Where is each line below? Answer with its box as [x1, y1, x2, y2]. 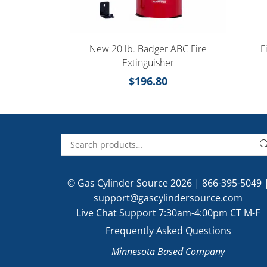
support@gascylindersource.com [94, 191, 243, 205]
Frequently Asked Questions [105, 224, 231, 238]
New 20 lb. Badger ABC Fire [89, 42, 207, 56]
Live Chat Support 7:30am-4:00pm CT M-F [76, 206, 260, 220]
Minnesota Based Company [111, 245, 225, 259]
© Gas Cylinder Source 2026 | [67, 176, 202, 190]
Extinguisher [122, 56, 174, 70]
